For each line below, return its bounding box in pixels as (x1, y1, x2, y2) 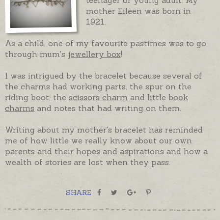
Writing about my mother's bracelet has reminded (5, 124, 203, 135)
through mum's (5, 49, 68, 59)
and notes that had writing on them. (34, 103, 181, 113)
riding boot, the (5, 92, 69, 102)
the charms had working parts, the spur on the (5, 81, 192, 91)
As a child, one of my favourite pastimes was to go (5, 38, 206, 48)
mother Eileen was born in (86, 5, 192, 16)
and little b (128, 92, 173, 102)
